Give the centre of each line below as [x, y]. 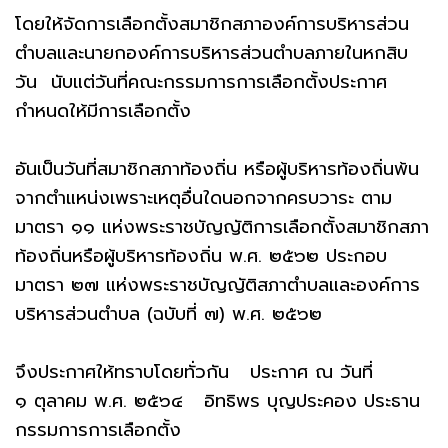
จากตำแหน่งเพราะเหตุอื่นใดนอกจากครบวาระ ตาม [203, 197]
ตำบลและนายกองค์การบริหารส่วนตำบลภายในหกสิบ [211, 52]
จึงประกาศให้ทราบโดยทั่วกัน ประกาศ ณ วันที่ [194, 371]
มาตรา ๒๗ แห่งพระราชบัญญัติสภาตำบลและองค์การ [217, 284]
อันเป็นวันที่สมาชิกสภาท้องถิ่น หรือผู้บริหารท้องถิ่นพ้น [217, 168]
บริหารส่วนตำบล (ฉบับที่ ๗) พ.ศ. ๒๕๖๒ [168, 313]
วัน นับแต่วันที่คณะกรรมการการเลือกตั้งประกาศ [201, 81]
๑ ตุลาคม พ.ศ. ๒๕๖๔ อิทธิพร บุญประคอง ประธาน [217, 400]
